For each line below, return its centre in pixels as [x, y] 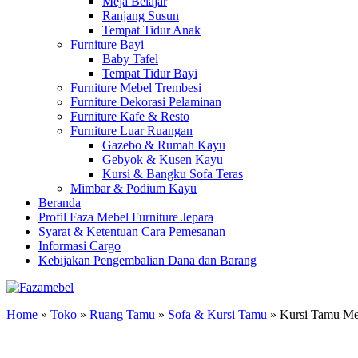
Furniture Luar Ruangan [131, 131]
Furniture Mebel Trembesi [136, 88]
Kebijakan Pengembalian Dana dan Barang [147, 260]
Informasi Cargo [80, 246]
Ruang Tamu [122, 314]
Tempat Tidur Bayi [150, 73]
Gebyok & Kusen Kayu [163, 159]
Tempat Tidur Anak [151, 30]
